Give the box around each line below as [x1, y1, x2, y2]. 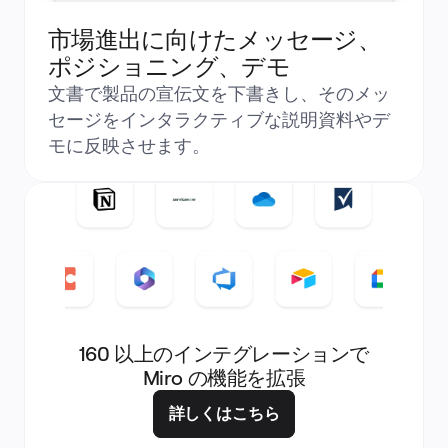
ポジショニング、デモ [48, 51, 290, 81]
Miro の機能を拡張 [142, 365, 306, 390]
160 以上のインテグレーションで [78, 341, 370, 366]
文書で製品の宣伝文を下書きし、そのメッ [48, 81, 390, 105]
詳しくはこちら [168, 402, 280, 424]
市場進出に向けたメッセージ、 [48, 24, 381, 54]
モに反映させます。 [48, 133, 210, 157]
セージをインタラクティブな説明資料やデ [48, 107, 390, 131]
